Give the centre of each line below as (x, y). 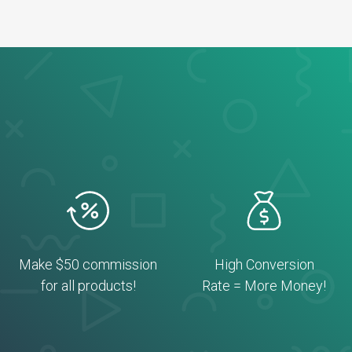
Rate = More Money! (264, 286)
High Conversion (264, 264)
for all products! (88, 286)
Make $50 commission (88, 264)
